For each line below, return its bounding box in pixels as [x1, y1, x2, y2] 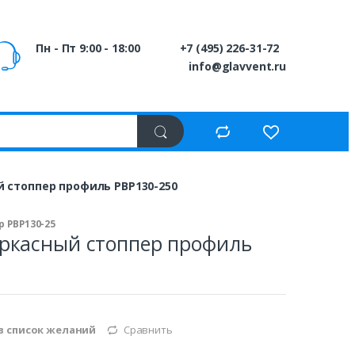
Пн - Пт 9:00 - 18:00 [36, 40, 140, 55]
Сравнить [123, 323, 173, 338]
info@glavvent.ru [189, 58, 286, 74]
